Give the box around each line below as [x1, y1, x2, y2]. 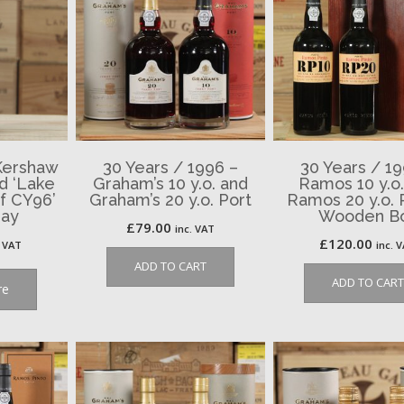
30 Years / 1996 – [102, 157, 238, 177]
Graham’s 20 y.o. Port [88, 189, 252, 209]
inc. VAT [174, 221, 215, 235]
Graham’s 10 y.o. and [92, 173, 248, 193]
